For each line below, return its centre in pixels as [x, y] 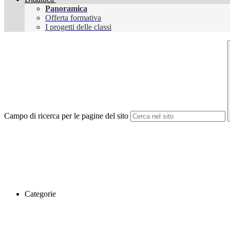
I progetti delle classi [78, 27]
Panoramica [66, 9]
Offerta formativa [73, 18]
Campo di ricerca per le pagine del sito [66, 116]
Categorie [40, 194]
